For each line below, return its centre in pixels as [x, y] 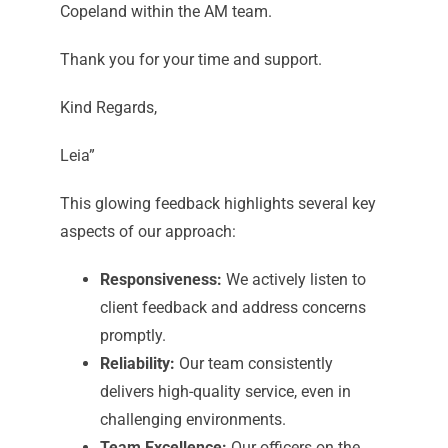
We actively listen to [293, 280]
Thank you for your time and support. [190, 60]
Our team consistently [253, 364]
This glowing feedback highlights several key [217, 204]
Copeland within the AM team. [165, 12]
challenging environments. [192, 420]
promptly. [132, 336]
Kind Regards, [108, 108]
